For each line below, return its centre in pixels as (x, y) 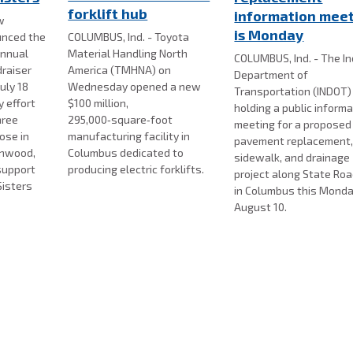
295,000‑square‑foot (121, 119)
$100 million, (98, 103)
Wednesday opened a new (135, 86)
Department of (271, 74)
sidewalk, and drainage (292, 157)
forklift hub (108, 13)
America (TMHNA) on (120, 70)
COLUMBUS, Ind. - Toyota (129, 37)
